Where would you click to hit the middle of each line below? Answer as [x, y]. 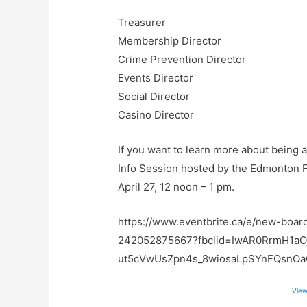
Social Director [154, 97]
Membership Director [170, 41]
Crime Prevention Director [182, 60]
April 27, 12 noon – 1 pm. [176, 187]
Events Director [156, 78]
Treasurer [142, 23]
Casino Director [156, 115]
